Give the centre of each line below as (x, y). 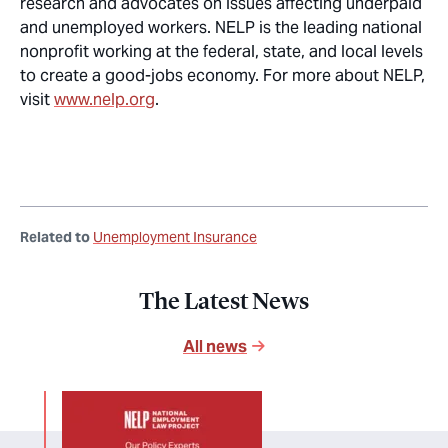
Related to (55, 237)
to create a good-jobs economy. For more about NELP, (222, 75)
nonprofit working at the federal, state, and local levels (221, 51)
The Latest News (224, 301)
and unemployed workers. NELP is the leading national (221, 27)
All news (215, 346)
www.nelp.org (104, 99)
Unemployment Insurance (175, 237)
